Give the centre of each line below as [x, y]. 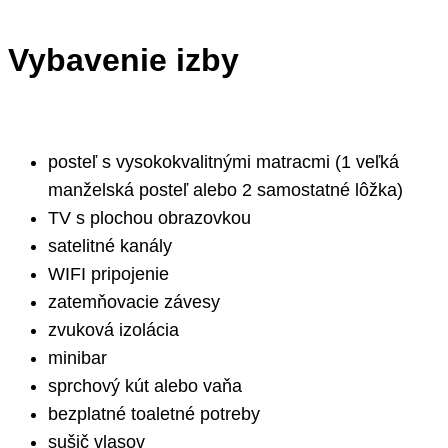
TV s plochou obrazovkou [149, 218]
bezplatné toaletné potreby [154, 414]
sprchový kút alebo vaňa [145, 386]
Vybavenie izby [123, 60]
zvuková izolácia [113, 330]
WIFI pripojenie [108, 274]
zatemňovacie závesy [134, 302]
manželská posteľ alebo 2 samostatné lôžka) [225, 190]
